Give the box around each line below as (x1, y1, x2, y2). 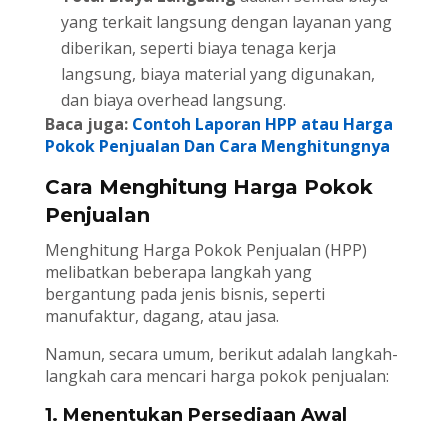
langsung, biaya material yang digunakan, (60, 63, 375, 86)
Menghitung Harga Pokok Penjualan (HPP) (44, 239, 367, 262)
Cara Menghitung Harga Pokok (44, 175, 373, 200)
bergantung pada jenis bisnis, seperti (44, 283, 325, 306)
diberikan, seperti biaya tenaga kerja (60, 37, 336, 60)
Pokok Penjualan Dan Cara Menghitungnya (44, 135, 390, 158)
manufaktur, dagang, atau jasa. (44, 305, 279, 328)
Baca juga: (44, 113, 132, 136)
